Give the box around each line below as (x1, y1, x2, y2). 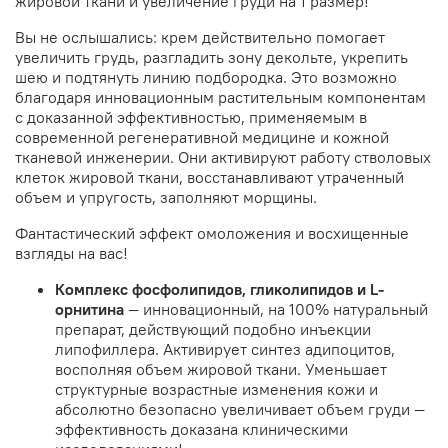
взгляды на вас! (15, 243, 128, 264)
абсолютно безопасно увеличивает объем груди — (55, 399, 425, 420)
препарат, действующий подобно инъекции (55, 319, 371, 340)
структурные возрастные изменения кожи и (55, 379, 378, 400)
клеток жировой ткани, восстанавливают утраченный (15, 167, 404, 188)
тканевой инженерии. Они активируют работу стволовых (15, 147, 431, 168)
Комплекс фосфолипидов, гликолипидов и (55, 279, 366, 300)
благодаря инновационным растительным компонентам (15, 87, 426, 108)
